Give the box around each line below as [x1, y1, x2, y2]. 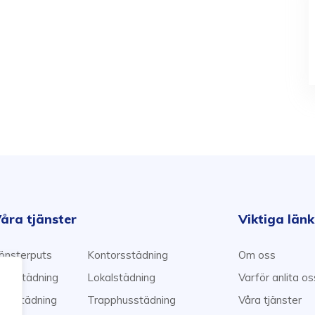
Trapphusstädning [87, 293, 176, 307]
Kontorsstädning [87, 248, 168, 262]
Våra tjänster [238, 293, 302, 307]
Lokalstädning [87, 271, 155, 284]
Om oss [238, 248, 276, 262]
